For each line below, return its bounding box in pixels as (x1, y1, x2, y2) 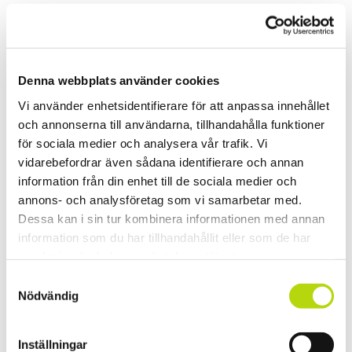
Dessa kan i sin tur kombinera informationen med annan (18, 211, 325, 225)
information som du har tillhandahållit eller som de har (18, 230, 311, 244)
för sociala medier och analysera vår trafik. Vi (18, 136, 268, 150)
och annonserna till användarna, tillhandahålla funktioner (18, 117, 325, 131)
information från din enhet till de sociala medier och (18, 174, 297, 188)
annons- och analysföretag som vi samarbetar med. (18, 192, 302, 207)
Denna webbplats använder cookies (18, 73, 219, 87)
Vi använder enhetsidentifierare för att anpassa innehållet (18, 98, 329, 112)
